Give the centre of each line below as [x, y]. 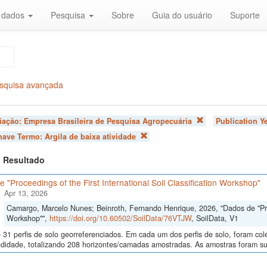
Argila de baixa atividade [90, 137]
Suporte [245, 15]
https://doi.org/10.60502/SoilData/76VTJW [120, 218]
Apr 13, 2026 [26, 193]
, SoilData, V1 [215, 218]
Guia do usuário [182, 15]
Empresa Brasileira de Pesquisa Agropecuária [108, 121]
